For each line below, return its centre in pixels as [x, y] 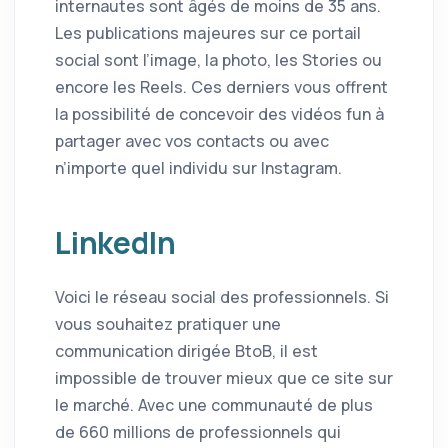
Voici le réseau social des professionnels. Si [222, 297]
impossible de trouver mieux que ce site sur [224, 378]
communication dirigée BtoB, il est [186, 351]
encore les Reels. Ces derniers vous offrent [221, 87]
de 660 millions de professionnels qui [198, 432]
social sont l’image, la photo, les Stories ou [218, 60]
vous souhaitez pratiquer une [168, 324]
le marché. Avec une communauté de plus [214, 405]
